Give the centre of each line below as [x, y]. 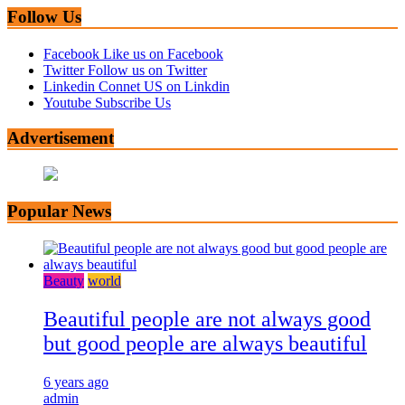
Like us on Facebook [163, 53]
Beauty [64, 280]
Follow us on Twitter [147, 70]
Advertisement [61, 137]
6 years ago [76, 381]
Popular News [59, 212]
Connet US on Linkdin [164, 86]
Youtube [67, 102]
